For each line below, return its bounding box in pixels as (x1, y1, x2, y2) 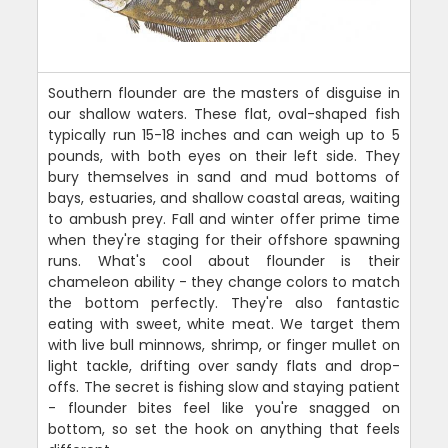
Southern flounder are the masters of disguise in (48, 82, 400, 103)
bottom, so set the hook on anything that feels (48, 418, 400, 439)
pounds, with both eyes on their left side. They (48, 145, 400, 166)
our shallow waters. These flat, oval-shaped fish (48, 103, 400, 124)
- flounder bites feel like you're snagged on (48, 397, 400, 418)
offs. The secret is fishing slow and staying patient (48, 376, 400, 397)
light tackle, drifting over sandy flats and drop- (48, 355, 400, 376)
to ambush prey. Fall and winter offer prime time (48, 208, 400, 229)
